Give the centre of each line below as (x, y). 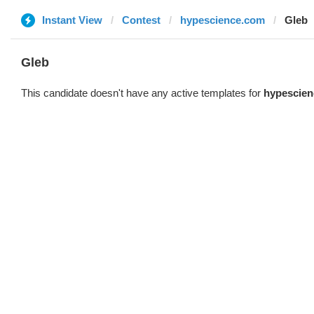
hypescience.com (223, 20)
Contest (141, 20)
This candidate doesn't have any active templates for (142, 93)
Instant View (72, 20)
